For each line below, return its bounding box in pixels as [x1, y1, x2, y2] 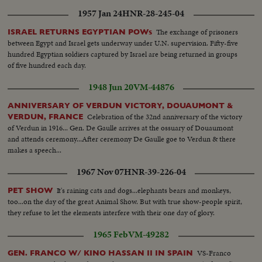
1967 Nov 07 [76, 165, 124, 178]
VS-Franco [197, 247, 232, 258]
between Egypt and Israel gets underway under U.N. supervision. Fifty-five [8, 37, 239, 49]
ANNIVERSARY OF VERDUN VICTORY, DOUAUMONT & [8, 101, 234, 110]
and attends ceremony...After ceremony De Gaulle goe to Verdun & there [8, 133, 236, 144]
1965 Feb [93, 227, 128, 241]
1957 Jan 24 [78, 6, 122, 20]
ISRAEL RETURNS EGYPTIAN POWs [8, 27, 153, 36]
